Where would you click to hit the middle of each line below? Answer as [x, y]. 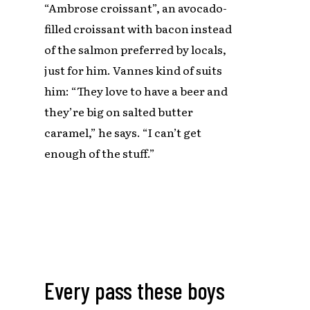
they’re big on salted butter [119, 111]
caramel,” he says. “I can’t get [123, 132]
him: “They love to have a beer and [136, 90]
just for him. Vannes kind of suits [134, 70]
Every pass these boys [135, 291]
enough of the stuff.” [100, 153]
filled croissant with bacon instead [138, 28]
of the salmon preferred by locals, [136, 49]
